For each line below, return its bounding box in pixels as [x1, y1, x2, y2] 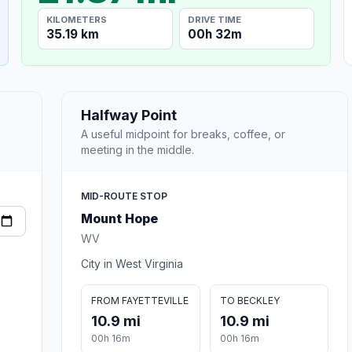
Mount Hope [81, 210, 158, 226]
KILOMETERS [46, 13, 108, 25]
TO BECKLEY [219, 294, 280, 306]
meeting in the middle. [81, 142, 194, 156]
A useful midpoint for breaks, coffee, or [81, 126, 285, 141]
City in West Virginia [81, 256, 183, 270]
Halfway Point [81, 106, 177, 123]
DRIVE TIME [188, 13, 242, 25]
